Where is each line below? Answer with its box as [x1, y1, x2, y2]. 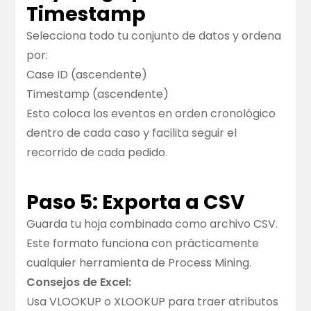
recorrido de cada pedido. [26, 144, 168, 161]
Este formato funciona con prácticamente [26, 235, 260, 252]
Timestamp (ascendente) [26, 86, 169, 103]
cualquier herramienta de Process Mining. [26, 255, 252, 271]
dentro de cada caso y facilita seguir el [26, 125, 237, 142]
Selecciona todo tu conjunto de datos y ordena [26, 28, 282, 44]
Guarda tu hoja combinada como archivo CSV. [26, 216, 278, 233]
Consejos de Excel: [26, 274, 132, 291]
